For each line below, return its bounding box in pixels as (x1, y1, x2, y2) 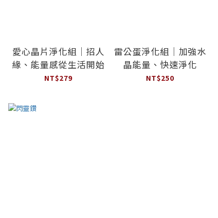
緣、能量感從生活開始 (12, 57, 105, 71)
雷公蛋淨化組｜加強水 (113, 44, 206, 57)
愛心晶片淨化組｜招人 (12, 44, 105, 57)
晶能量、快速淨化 (123, 57, 197, 71)
